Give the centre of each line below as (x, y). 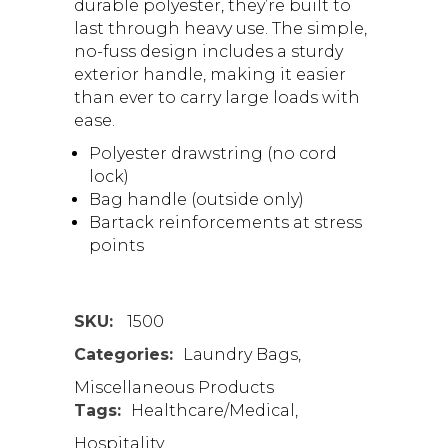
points (116, 245)
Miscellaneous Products (174, 387)
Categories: (123, 354)
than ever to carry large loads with (217, 97)
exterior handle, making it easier (210, 74)
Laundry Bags (240, 354)
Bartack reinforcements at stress (225, 222)
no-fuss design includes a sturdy (208, 51)
